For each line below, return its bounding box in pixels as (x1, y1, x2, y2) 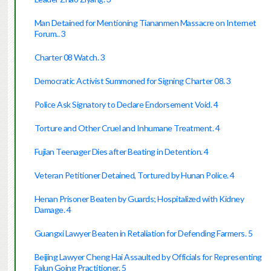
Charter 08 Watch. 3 (34, 52, 105, 63)
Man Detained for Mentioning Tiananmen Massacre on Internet (34, 18, 256, 28)
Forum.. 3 (34, 28, 66, 39)
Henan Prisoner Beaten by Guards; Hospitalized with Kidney (34, 194, 244, 204)
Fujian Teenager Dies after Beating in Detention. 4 (34, 146, 209, 157)
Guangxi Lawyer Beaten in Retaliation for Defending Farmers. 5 (34, 228, 253, 239)
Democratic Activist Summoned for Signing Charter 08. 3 (34, 76, 231, 87)
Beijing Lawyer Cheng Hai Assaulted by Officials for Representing (34, 252, 262, 263)
